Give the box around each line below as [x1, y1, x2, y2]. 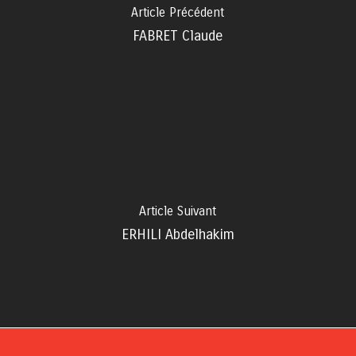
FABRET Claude [133, 27, 223, 44]
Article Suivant [139, 203, 217, 219]
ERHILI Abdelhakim [121, 226, 234, 243]
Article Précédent [131, 5, 225, 20]
